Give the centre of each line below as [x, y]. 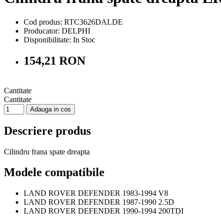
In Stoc [84, 39]
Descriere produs [47, 130]
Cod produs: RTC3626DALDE [73, 22]
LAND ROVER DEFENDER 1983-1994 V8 [96, 193]
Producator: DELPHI [57, 31]
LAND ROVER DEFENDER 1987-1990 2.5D [99, 202]
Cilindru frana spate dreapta [47, 151]
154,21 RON [55, 60]
